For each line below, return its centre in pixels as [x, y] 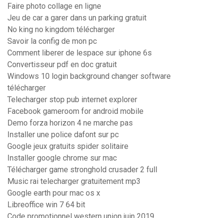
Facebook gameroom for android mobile [75, 111]
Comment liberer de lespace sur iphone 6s [80, 53]
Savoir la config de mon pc [52, 41]
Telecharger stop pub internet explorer [72, 100]
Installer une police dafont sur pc [63, 135]
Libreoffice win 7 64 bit [46, 205]
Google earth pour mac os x [54, 193]
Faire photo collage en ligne [54, 6]
